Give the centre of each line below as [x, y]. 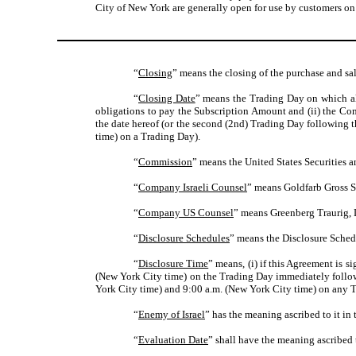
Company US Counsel [186, 213]
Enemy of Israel [172, 315]
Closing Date [167, 99]
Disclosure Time [174, 264]
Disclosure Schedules [184, 238]
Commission [165, 162]
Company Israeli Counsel [193, 188]
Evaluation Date [173, 340]
